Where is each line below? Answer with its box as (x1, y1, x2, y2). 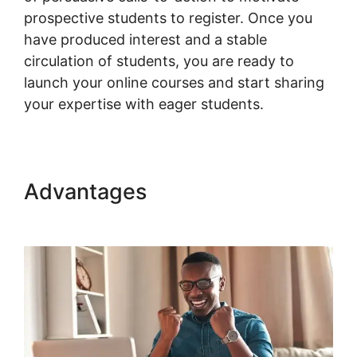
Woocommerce (152, 178, 305, 206)
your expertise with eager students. (24, 96, 264, 113)
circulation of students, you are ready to (24, 53, 294, 70)
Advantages (24, 178, 152, 206)
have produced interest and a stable (24, 31, 267, 49)
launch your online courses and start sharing (24, 74, 324, 92)
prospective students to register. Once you (24, 10, 312, 27)
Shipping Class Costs (24, 204, 241, 231)
